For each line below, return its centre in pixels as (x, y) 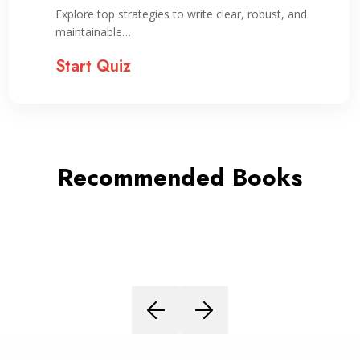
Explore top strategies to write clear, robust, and (181, 14)
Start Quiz (93, 66)
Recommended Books (180, 177)
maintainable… (93, 32)
